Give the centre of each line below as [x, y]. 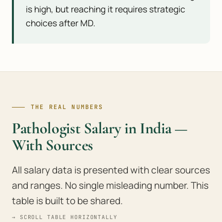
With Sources [53, 145]
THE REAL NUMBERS [67, 107]
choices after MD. [60, 23]
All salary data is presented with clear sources [111, 170]
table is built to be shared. [67, 201]
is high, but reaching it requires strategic [106, 9]
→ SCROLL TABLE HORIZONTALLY [65, 217]
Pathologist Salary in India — [100, 128]
